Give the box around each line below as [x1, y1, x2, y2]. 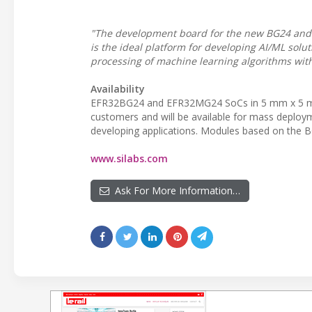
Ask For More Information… [109, 183, 240, 197]
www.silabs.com [91, 151, 168, 165]
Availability [91, 81, 145, 95]
